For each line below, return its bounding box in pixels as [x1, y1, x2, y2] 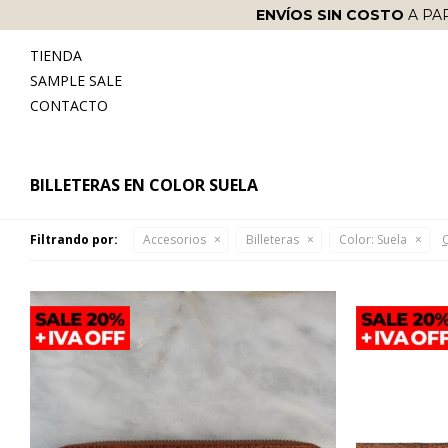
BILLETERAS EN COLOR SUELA [30, 174, 258, 196]
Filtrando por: [30, 231, 118, 248]
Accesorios [143, 231, 206, 248]
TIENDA [30, 46, 82, 65]
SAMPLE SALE [30, 71, 122, 90]
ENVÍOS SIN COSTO [255, 6, 404, 24]
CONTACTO [30, 96, 108, 115]
